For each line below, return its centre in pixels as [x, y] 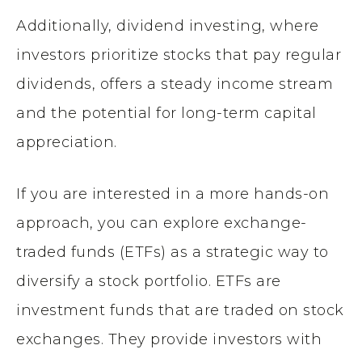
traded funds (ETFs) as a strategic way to [173, 252]
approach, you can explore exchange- [162, 223]
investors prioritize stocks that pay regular [179, 55]
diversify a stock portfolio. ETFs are [149, 281]
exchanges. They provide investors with [169, 339]
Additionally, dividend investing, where [168, 25]
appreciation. [67, 142]
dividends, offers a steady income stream [175, 84]
